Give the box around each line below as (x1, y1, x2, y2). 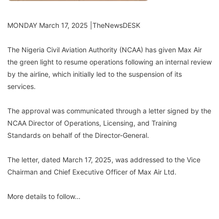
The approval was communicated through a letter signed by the (7, 106, 211, 115)
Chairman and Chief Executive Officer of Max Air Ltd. (7, 167, 176, 176)
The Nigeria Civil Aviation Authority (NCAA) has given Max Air (7, 45, 202, 54)
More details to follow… (7, 192, 81, 200)
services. (7, 82, 36, 90)
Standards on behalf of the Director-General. (7, 131, 149, 139)
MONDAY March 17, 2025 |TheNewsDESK (7, 21, 140, 29)
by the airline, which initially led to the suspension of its (7, 69, 182, 78)
